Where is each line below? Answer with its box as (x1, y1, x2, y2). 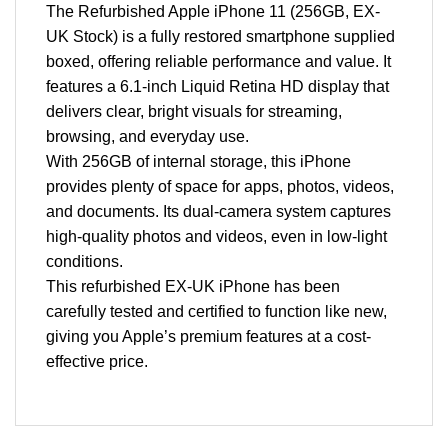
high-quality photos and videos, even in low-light (46, 227, 387, 245)
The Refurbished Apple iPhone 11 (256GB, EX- (46, 2, 380, 20)
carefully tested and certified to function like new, (46, 302, 387, 320)
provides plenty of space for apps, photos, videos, (46, 177, 394, 195)
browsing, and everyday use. (46, 127, 249, 145)
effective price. (46, 352, 148, 370)
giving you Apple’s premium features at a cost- (46, 327, 371, 345)
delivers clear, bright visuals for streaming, (46, 102, 342, 120)
